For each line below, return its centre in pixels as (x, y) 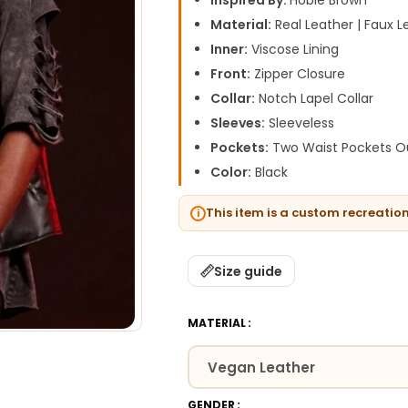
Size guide (249, 271)
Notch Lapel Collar (315, 98)
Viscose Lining (294, 49)
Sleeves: (238, 123)
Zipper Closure (298, 74)
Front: (231, 74)
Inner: (229, 49)
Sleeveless (300, 123)
